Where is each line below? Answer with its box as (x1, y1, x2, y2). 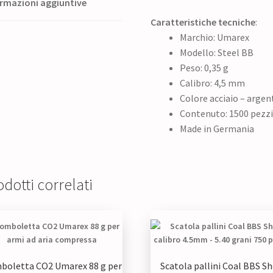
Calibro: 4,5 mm (180, 76, 246, 89)
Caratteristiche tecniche (151, 15, 256, 28)
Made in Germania (180, 122, 255, 135)
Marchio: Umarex (180, 30, 250, 43)
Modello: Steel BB (180, 46, 254, 58)
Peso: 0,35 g (180, 61, 229, 74)
